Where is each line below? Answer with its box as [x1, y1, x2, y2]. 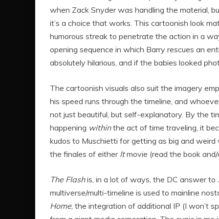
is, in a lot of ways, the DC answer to [85, 175, 218, 185]
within [88, 123, 111, 133]
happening [50, 123, 88, 133]
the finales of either [50, 149, 120, 159]
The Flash [50, 175, 85, 185]
